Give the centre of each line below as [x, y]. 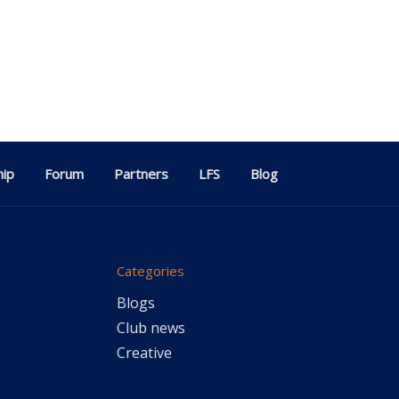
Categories [150, 271]
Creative [144, 353]
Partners [141, 174]
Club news [151, 328]
